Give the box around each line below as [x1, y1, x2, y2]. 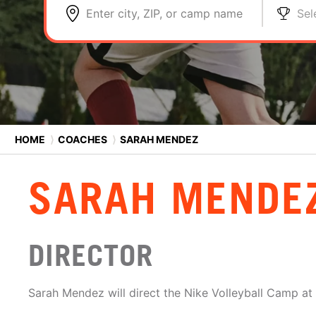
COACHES [58, 133, 107, 145]
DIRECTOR [28, 238, 153, 273]
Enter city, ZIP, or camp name [86, 6, 243, 20]
